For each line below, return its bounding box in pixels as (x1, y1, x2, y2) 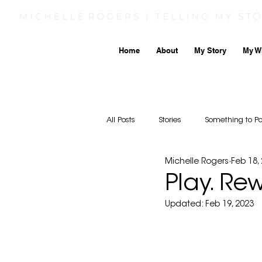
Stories (158, 116, 181, 124)
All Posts (106, 116, 135, 124)
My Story (194, 45, 226, 55)
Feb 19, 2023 (205, 200, 254, 209)
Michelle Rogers (165, 158, 229, 167)
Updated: (165, 200, 205, 209)
